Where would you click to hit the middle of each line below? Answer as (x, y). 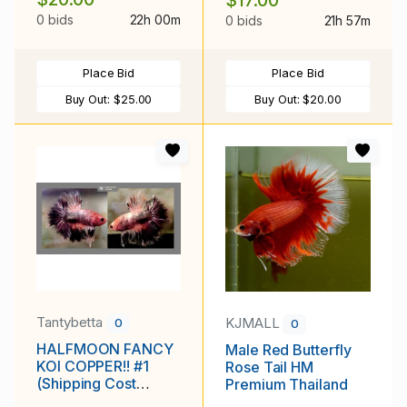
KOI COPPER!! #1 (93, 366)
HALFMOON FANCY (105, 348)
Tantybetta (72, 323)
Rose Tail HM (270, 367)
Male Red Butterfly (288, 349)
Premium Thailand (287, 384)
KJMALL (254, 323)
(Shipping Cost (86, 383)
